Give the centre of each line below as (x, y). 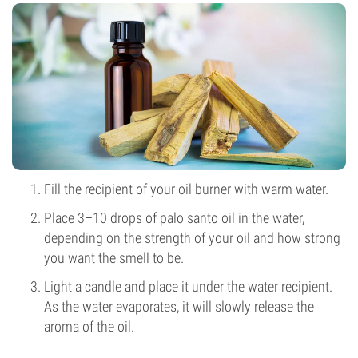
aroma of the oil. (89, 326)
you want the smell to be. (114, 258)
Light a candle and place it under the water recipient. (188, 286)
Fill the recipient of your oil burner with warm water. (186, 189)
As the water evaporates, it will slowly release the (179, 306)
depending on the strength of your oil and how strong (192, 238)
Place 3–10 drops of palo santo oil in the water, (174, 218)
